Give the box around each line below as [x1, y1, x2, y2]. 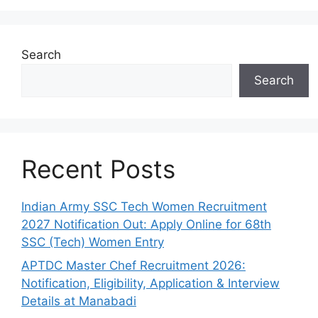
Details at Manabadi [21, 294, 136, 308]
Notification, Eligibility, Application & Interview [21, 276, 280, 290]
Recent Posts [21, 153, 175, 184]
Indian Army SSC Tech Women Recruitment [21, 199, 267, 214]
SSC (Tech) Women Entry [21, 234, 164, 249]
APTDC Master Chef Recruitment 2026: [21, 258, 246, 273]
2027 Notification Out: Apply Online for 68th [21, 216, 271, 231]
